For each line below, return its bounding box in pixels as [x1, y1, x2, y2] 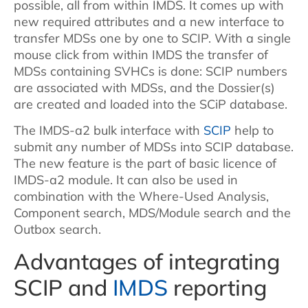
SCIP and [14, 273, 113, 301]
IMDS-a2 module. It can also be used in [14, 172, 238, 188]
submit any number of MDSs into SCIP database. [14, 139, 294, 155]
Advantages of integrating [14, 247, 280, 275]
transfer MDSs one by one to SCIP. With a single [14, 30, 291, 46]
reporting [168, 273, 267, 301]
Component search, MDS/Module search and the [14, 205, 291, 221]
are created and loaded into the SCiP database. [14, 96, 287, 112]
